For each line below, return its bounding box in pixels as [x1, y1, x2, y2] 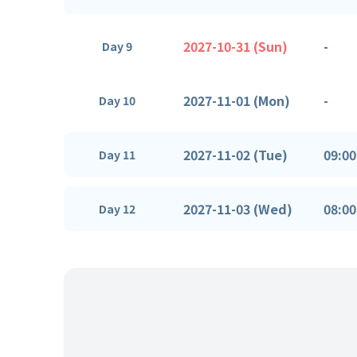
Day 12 [99, 201, 135, 217]
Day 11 [99, 147, 135, 163]
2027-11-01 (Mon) [183, 90, 290, 110]
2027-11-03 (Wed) [183, 198, 292, 218]
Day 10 [99, 92, 135, 108]
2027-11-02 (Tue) [183, 144, 288, 164]
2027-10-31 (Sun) [183, 36, 288, 56]
